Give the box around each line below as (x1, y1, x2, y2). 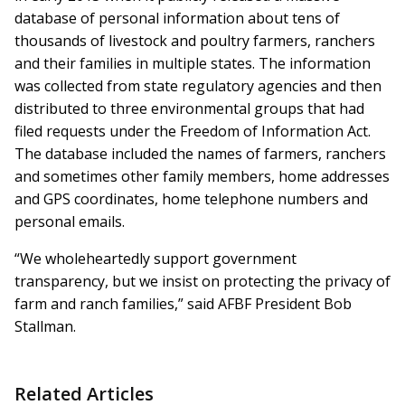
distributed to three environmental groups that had (14, 99, 364, 119)
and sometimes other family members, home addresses (14, 166, 390, 187)
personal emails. (14, 212, 125, 232)
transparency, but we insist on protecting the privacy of (14, 271, 391, 292)
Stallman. (14, 316, 76, 337)
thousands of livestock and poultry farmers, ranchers (14, 31, 375, 52)
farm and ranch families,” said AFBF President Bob (14, 294, 352, 315)
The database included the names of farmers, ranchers (14, 144, 386, 165)
